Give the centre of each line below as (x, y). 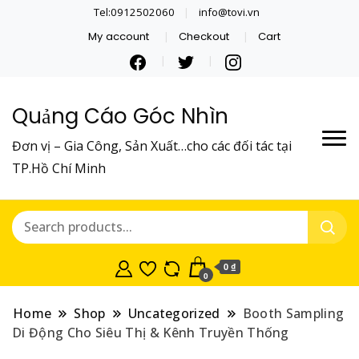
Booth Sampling (293, 313)
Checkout (204, 36)
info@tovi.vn (229, 12)
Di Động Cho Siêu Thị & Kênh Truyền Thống (151, 332)
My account (119, 36)
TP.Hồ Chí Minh (59, 168)
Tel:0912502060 (135, 12)
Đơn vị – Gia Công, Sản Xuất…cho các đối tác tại (152, 145)
